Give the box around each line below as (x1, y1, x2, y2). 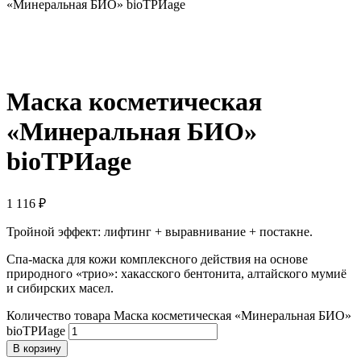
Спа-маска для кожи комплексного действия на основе (6, 251, 308, 266)
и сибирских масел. (6, 280, 114, 295)
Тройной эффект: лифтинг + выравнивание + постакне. (6, 224, 313, 239)
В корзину (13, 342, 61, 355)
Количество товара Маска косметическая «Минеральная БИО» (6, 308, 351, 322)
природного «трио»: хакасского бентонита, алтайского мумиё (6, 266, 346, 280)
